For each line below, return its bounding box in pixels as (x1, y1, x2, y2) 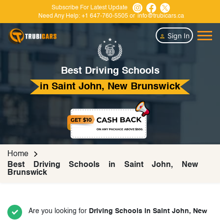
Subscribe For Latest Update (51, 4, 128, 11)
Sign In (165, 31, 190, 40)
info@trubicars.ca (137, 13, 184, 19)
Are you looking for (28, 208, 89, 215)
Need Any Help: (38, 13, 80, 19)
